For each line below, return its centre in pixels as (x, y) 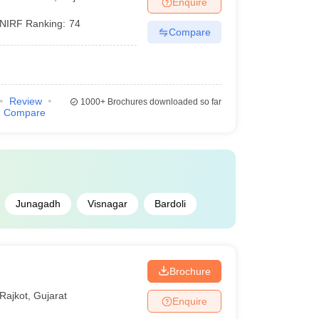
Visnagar (107, 204)
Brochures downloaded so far (163, 102)
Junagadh (38, 204)
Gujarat (51, 295)
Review (25, 101)
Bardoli (170, 204)
